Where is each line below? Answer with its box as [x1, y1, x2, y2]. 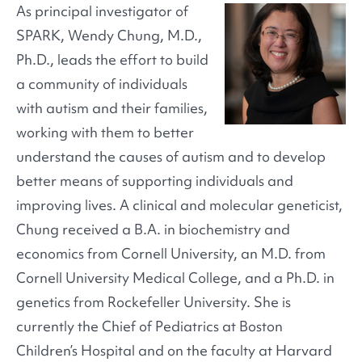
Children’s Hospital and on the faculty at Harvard [16, 341, 332, 360]
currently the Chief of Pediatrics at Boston [16, 317, 283, 336]
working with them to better [16, 123, 194, 142]
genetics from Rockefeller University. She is [16, 293, 291, 312]
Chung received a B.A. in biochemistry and [16, 220, 290, 239]
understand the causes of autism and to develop [16, 147, 326, 166]
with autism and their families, [16, 99, 208, 118]
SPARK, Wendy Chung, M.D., [16, 26, 202, 45]
